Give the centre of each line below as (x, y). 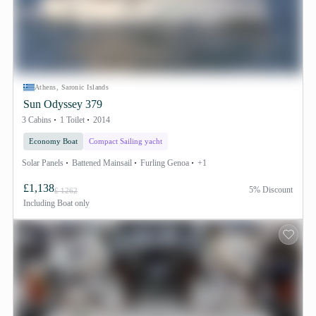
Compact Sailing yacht (126, 141)
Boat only (72, 203)
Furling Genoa (165, 163)
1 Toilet (72, 120)
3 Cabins (37, 120)
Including (39, 203)
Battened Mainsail (102, 163)
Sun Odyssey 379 (63, 104)
